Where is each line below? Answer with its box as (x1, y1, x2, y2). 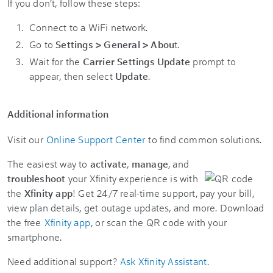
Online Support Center (46, 133, 146, 146)
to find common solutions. (146, 133, 262, 146)
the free (7, 216, 44, 229)
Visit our (7, 133, 46, 146)
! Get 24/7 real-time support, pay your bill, (73, 186, 254, 199)
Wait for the (29, 55, 83, 68)
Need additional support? (7, 255, 119, 268)
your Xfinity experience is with (65, 172, 198, 185)
